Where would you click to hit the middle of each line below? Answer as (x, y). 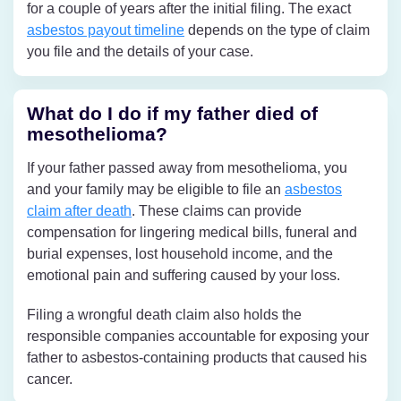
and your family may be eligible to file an (156, 189)
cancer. (50, 379)
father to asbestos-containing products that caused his (197, 357)
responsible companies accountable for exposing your (198, 336)
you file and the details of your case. (140, 51)
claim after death (79, 210)
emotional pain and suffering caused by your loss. (183, 275)
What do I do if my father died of (172, 113)
